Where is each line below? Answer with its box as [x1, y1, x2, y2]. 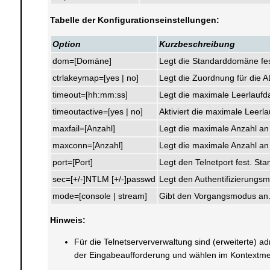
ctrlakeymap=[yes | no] [52, 73, 139, 83]
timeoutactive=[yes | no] [52, 107, 143, 116]
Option [52, 39, 81, 49]
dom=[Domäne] [52, 56, 111, 66]
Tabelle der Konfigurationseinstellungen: [49, 15, 219, 25]
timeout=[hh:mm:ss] [52, 90, 128, 99]
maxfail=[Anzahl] [52, 124, 115, 133]
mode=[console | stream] [52, 191, 147, 201]
